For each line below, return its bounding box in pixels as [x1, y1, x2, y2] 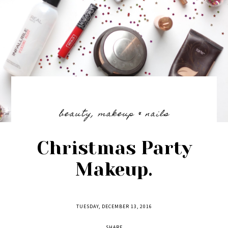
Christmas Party [36, 137, 192, 159]
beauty [59, 107, 92, 122]
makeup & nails [98, 107, 169, 122]
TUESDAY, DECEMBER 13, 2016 [76, 203, 152, 210]
